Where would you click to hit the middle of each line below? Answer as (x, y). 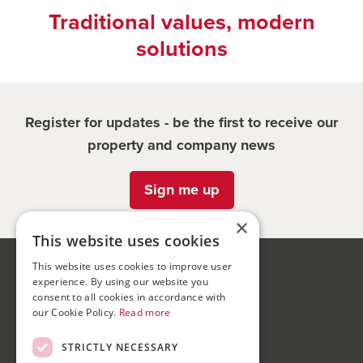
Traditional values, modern (181, 21)
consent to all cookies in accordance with (129, 297)
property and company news (181, 145)
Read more (145, 312)
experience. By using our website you (120, 282)
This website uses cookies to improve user (132, 266)
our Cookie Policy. (76, 312)
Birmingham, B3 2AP (181, 322)
